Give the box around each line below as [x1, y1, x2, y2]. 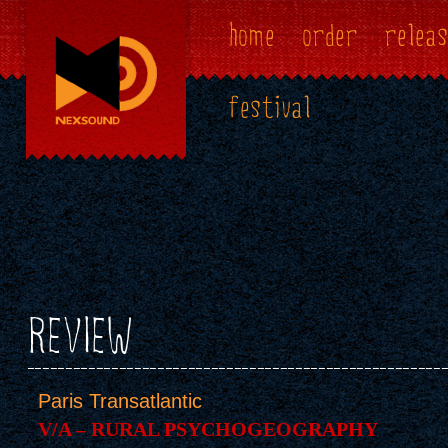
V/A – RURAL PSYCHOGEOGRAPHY [37, 418, 378, 440]
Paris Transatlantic [37, 390, 202, 412]
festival [227, 89, 311, 128]
